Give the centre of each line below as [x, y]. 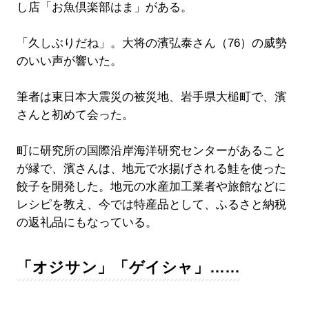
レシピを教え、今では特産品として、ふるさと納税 [151, 204]
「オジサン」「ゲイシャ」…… [129, 267]
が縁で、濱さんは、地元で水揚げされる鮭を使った [151, 168]
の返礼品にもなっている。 [87, 222]
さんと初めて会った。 [75, 114]
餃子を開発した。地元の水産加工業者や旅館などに [151, 186]
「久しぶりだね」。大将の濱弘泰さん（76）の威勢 [151, 43]
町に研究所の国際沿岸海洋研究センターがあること [151, 150]
